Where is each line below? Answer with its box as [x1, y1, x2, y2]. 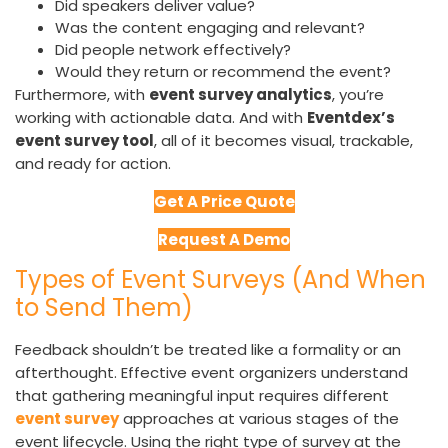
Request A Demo [158, 229, 290, 251]
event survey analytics [149, 84, 332, 106]
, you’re [332, 84, 384, 106]
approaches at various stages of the [119, 408, 399, 430]
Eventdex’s [307, 107, 395, 129]
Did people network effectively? [55, 39, 291, 61]
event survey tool [15, 130, 154, 152]
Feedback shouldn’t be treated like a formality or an [15, 339, 401, 361]
